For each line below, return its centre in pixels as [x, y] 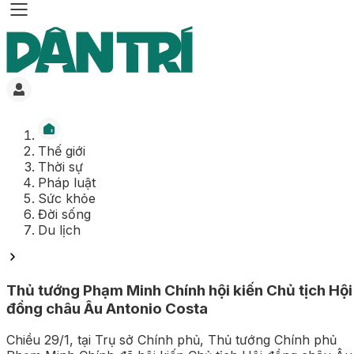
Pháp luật [60, 183]
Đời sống [58, 214]
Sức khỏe [60, 198]
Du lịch [53, 230]
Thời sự [54, 167]
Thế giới [55, 151]
